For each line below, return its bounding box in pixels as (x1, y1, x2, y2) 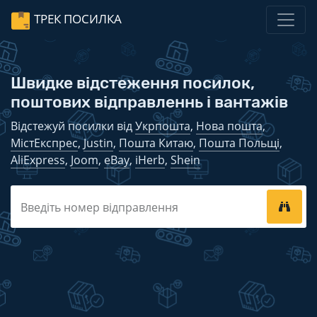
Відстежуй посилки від (11, 118, 135, 134)
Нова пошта (196, 118, 263, 134)
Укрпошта (135, 118, 190, 134)
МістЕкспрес (11, 135, 78, 151)
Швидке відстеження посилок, (11, 73, 255, 93)
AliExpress (11, 152, 65, 168)
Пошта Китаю (119, 135, 193, 151)
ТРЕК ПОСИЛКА (33, 11, 122, 28)
